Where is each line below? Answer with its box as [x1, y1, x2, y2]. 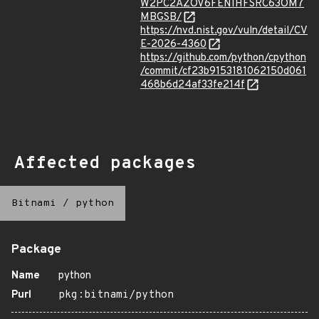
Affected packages [14, 153, 196, 174]
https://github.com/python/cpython [140, 51, 306, 65]
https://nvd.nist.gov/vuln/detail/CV [140, 24, 308, 38]
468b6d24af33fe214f [140, 78, 245, 92]
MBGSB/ [140, 11, 182, 24]
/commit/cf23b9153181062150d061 [140, 65, 306, 78]
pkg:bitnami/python [58, 288, 174, 302]
